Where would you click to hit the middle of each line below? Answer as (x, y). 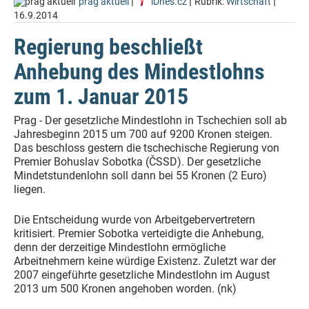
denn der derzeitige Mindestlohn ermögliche (120, 247)
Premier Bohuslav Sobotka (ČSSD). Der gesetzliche (137, 162)
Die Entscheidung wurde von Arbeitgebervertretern (134, 220)
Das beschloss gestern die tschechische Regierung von (147, 148)
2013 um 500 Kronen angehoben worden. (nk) (125, 289)
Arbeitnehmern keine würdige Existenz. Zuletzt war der (145, 261)
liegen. (30, 189)
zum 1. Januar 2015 (101, 97)
